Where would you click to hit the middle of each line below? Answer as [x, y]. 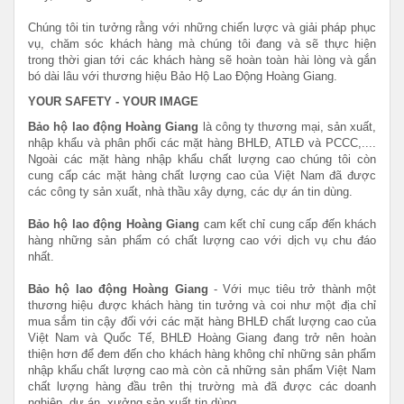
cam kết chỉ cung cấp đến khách [288, 224]
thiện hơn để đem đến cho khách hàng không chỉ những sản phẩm [202, 353]
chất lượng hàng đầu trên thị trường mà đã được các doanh [202, 386]
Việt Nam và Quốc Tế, [92, 337]
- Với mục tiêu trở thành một [295, 289]
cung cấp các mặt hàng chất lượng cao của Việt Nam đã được [202, 175]
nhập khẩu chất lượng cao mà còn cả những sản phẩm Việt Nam [202, 370]
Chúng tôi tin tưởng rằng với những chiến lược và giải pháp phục [202, 27]
